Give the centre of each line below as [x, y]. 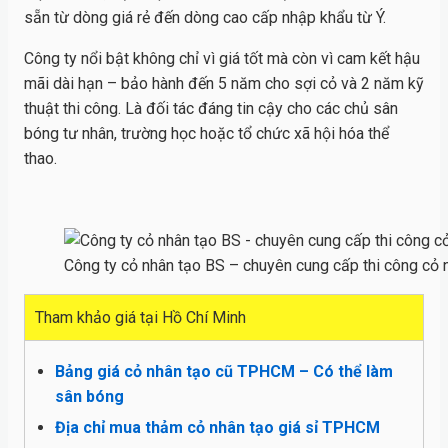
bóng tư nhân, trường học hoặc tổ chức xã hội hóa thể [206, 133]
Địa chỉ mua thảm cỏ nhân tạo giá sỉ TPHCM [217, 427]
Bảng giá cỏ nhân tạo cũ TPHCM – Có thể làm [224, 371]
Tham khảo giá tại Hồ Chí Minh [140, 317]
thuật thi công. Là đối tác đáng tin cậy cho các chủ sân [211, 108]
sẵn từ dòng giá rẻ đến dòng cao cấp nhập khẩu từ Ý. [205, 17]
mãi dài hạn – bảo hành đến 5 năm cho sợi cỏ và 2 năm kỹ [224, 83]
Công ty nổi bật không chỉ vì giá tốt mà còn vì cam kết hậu [222, 58]
